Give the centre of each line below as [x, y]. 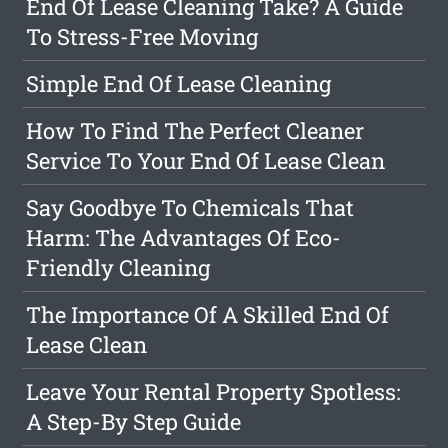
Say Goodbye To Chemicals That [190, 208]
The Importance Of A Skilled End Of [208, 315]
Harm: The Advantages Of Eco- [184, 238]
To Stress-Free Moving [142, 37]
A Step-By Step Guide [134, 422]
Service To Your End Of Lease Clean [206, 161]
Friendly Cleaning [118, 268]
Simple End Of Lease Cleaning [179, 84]
